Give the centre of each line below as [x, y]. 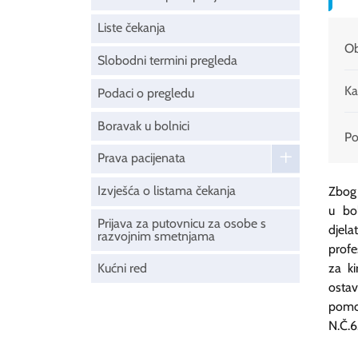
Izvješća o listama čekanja [167, 191]
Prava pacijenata [141, 158]
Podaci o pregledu [146, 93]
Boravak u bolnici [143, 125]
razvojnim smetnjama [156, 236]
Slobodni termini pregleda [167, 60]
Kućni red [122, 268]
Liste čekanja [131, 28]
